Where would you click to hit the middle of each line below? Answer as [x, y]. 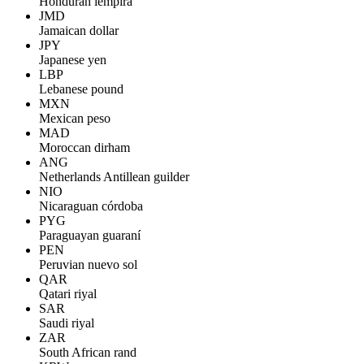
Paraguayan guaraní [90, 235]
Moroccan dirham [84, 147]
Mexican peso [75, 118]
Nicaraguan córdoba [91, 206]
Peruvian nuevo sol [88, 264]
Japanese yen [73, 60]
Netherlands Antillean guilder [114, 177]
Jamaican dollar [79, 30]
